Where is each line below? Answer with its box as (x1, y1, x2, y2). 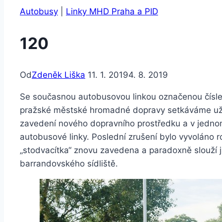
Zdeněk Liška (32, 70, 85, 80)
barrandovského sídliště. (20, 159, 118, 169)
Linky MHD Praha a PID (66, 6, 158, 17)
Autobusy (20, 6, 58, 17)
